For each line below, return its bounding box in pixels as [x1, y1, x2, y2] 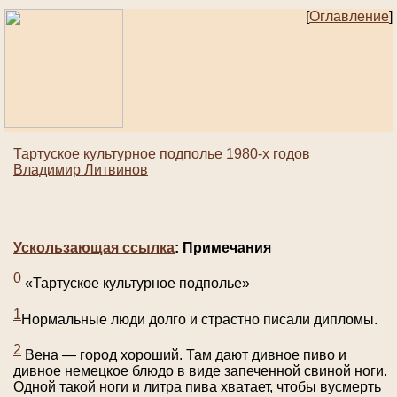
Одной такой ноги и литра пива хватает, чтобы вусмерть [13, 379, 381, 395]
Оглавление [309, 9, 389, 24]
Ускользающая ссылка [13, 240, 175, 256]
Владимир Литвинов [13, 162, 148, 178]
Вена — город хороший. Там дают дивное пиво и [21, 347, 346, 363]
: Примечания [175, 240, 271, 256]
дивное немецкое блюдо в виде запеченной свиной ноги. [13, 363, 387, 379]
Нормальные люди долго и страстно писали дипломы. [21, 312, 378, 328]
